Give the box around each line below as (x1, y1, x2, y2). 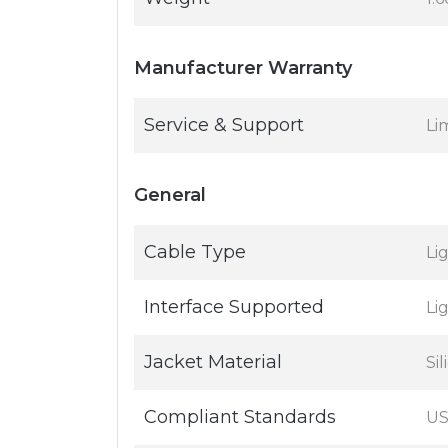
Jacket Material (144, 351, 282, 373)
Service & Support (144, 114, 304, 136)
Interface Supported (144, 296, 324, 318)
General (134, 184, 206, 206)
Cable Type (144, 241, 246, 263)
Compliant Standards (144, 406, 336, 428)
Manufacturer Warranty (134, 57, 352, 79)
